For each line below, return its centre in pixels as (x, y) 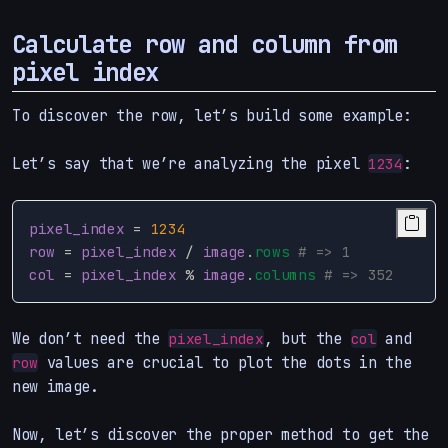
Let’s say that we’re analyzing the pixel (190, 163)
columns (285, 274)
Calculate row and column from (205, 44)
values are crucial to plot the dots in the (225, 362)
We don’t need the (90, 338)
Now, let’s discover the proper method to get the (220, 434)
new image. (55, 386)
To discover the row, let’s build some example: (212, 115)
